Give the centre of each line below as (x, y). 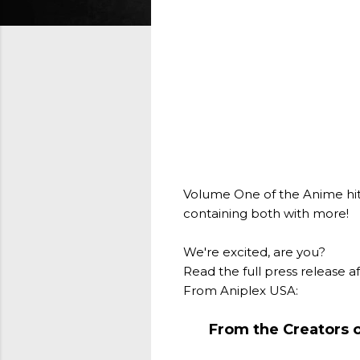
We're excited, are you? (254, 252)
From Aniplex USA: (241, 290)
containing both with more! (266, 213)
